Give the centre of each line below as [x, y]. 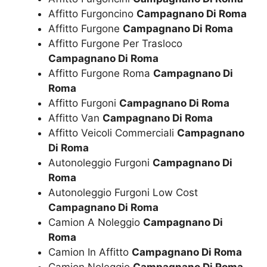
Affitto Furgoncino [92, 13]
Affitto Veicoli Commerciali [113, 133]
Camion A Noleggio [96, 222]
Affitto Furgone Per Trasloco [115, 43]
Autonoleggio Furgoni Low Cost [123, 192]
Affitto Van [75, 118]
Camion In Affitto [90, 252]
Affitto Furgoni [84, 103]
